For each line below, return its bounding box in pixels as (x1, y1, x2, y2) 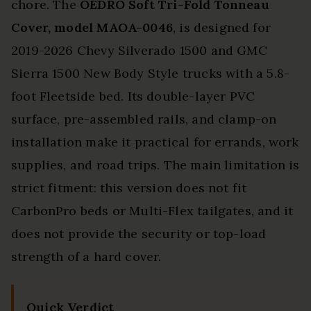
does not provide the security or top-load (11, 226, 267, 242)
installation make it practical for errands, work (11, 134, 299, 151)
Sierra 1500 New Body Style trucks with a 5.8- (11, 65, 290, 82)
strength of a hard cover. (11, 249, 162, 265)
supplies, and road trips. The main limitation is (11, 157, 300, 174)
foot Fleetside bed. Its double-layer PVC (11, 88, 255, 105)
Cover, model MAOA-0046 (11, 19, 173, 36)
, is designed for (172, 19, 271, 36)
